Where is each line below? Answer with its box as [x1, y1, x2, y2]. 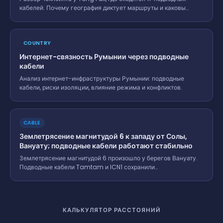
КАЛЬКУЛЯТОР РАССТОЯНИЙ [62, 206, 161, 214]
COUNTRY [23, 39, 51, 47]
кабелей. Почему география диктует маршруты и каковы [19, 3, 186, 12]
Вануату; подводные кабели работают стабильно [19, 140, 193, 151]
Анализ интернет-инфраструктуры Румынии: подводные [19, 74, 184, 83]
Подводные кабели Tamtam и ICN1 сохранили [19, 162, 155, 171]
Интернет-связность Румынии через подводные [19, 51, 189, 62]
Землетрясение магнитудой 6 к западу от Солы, [19, 131, 187, 141]
